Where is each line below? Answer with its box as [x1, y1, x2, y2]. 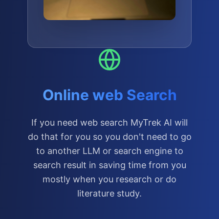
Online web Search [42, 86, 177, 104]
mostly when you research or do [43, 174, 176, 184]
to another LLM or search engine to [36, 146, 183, 156]
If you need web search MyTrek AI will [31, 117, 188, 128]
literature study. [77, 188, 142, 198]
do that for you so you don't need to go [27, 131, 192, 142]
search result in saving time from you [33, 160, 186, 170]
